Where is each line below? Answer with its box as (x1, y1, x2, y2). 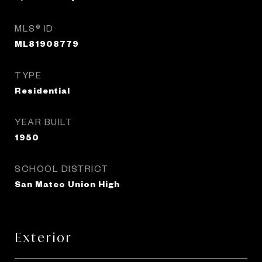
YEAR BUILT (15, 116, 73, 127)
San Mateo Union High (15, 178, 120, 189)
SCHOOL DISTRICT (15, 163, 109, 174)
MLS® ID (15, 22, 54, 33)
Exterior (15, 229, 73, 246)
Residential (15, 85, 70, 95)
